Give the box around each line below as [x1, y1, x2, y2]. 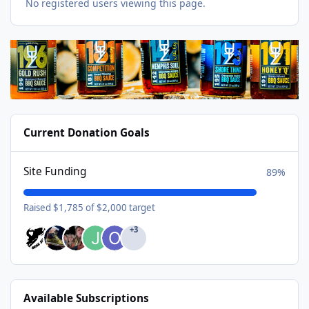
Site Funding [23, 164, 87, 179]
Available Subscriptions [23, 291, 150, 306]
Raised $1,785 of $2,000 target [23, 201, 156, 214]
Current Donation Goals [23, 126, 150, 141]
